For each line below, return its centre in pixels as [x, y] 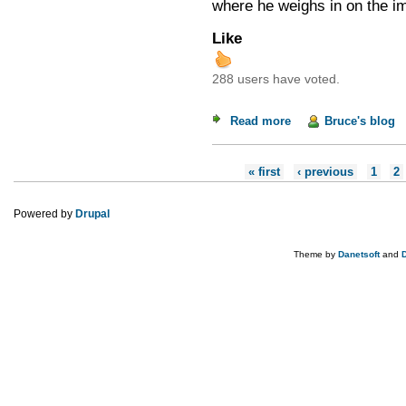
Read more [260, 121]
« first [265, 171]
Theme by [316, 254]
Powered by [44, 213]
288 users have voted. [275, 79]
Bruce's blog [359, 121]
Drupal [92, 213]
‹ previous [325, 171]
